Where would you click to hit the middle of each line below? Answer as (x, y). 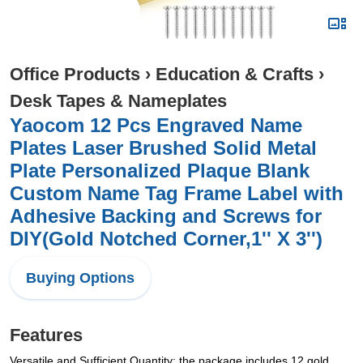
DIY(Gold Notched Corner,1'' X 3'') (166, 239)
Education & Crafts (235, 74)
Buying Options (80, 278)
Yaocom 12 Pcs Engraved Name (156, 125)
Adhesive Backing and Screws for (166, 216)
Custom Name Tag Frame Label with (177, 193)
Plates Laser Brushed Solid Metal (163, 148)
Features (46, 335)
